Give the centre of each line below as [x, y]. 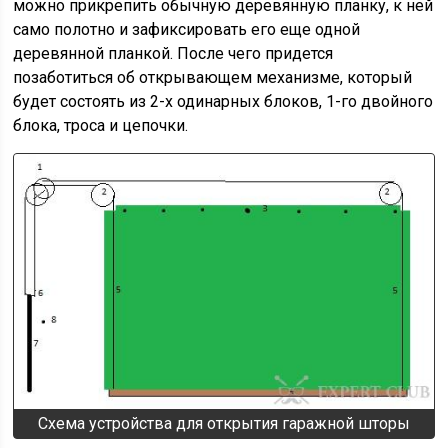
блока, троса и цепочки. [101, 126]
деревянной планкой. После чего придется [173, 54]
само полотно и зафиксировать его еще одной [187, 30]
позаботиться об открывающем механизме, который [213, 78]
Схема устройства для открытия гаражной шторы [223, 424]
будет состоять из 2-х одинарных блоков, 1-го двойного [223, 102]
